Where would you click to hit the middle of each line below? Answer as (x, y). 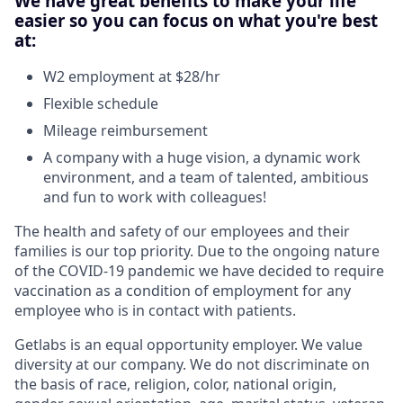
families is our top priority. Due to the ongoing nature (197, 251)
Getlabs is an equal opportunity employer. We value (188, 345)
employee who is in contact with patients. (155, 311)
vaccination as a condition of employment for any (183, 291)
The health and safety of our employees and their (182, 232)
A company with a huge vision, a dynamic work (202, 158)
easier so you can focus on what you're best (196, 20)
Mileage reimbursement (125, 131)
